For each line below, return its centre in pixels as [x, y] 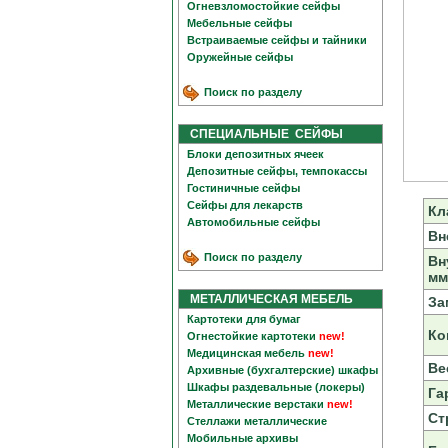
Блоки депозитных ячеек [255, 154]
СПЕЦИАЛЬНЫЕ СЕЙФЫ [262, 134]
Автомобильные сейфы [253, 222]
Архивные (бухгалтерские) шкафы [282, 370]
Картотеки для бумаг [244, 319]
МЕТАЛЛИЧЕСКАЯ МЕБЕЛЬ [267, 299]
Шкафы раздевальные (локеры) [276, 387]
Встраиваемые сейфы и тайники [277, 40]
